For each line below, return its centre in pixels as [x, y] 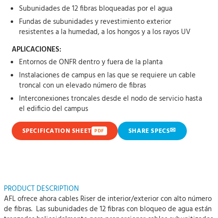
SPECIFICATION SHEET [57, 131]
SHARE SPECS [149, 131]
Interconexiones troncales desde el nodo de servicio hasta [110, 99]
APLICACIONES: [36, 50]
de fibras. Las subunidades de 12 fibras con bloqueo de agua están [108, 209]
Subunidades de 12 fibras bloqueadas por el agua [95, 9]
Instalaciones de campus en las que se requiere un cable [107, 75]
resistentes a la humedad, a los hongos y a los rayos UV [105, 32]
